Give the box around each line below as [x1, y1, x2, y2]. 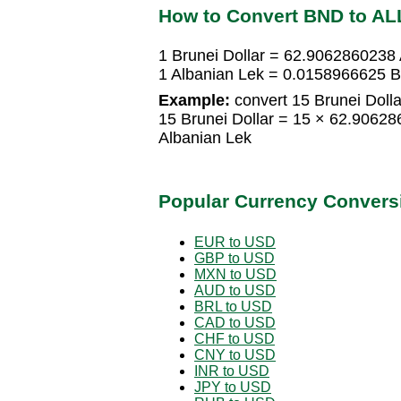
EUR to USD [194, 234, 276, 250]
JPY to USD [194, 379, 271, 395]
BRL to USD [194, 298, 272, 314]
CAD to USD [194, 314, 276, 330]
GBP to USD [194, 250, 275, 266]
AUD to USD [194, 282, 276, 298]
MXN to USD [194, 266, 277, 282]
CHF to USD [194, 330, 275, 346]
